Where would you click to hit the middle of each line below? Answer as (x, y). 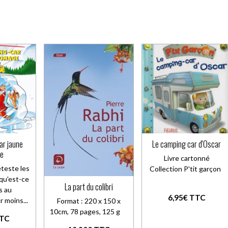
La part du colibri (89, 186)
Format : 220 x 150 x (89, 201)
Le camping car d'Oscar (187, 144)
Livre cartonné (187, 158)
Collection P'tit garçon (187, 168)
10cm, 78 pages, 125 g (89, 211)
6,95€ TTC (187, 197)
